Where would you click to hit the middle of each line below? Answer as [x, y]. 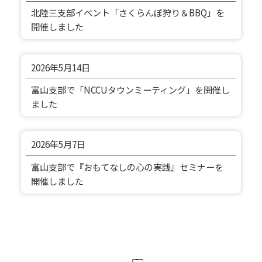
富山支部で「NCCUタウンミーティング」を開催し [130, 90]
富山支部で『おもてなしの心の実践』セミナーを [127, 166]
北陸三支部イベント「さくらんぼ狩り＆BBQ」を [127, 13]
